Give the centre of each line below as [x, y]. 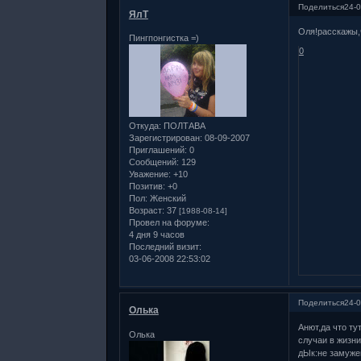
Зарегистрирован [164, 138]
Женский [166, 199]
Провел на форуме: [169, 223]
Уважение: [149, 174]
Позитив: [147, 187]
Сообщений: [154, 162]
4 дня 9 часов [156, 235]
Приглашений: [158, 150]
